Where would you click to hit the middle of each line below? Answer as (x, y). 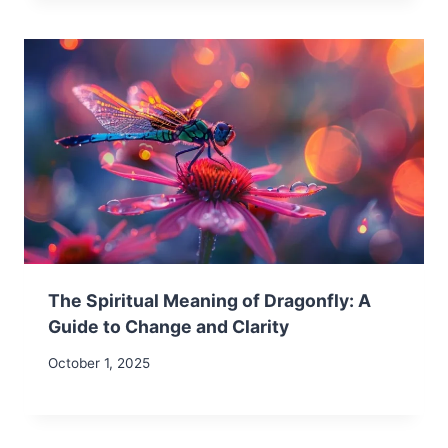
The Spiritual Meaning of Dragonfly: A (209, 300)
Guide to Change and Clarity (168, 326)
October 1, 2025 (99, 363)
